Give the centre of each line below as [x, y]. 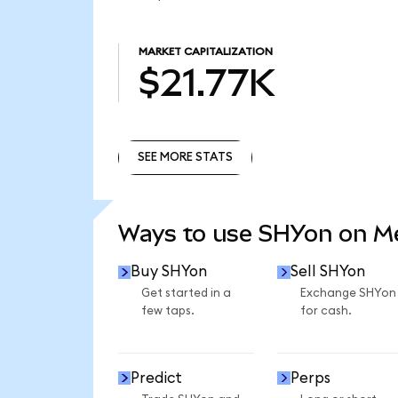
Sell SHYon [327, 272]
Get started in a [186, 294]
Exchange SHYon [348, 294]
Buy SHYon [169, 272]
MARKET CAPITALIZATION [205, 52]
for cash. [326, 311]
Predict [157, 378]
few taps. [167, 311]
